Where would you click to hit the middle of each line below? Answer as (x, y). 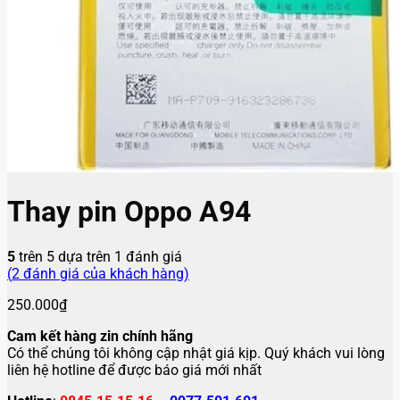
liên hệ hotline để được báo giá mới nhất (134, 370)
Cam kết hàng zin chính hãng (100, 336)
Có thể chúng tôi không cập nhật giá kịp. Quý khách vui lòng (196, 353)
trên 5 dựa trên (65, 256)
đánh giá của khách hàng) (104, 273)
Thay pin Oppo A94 (129, 212)
